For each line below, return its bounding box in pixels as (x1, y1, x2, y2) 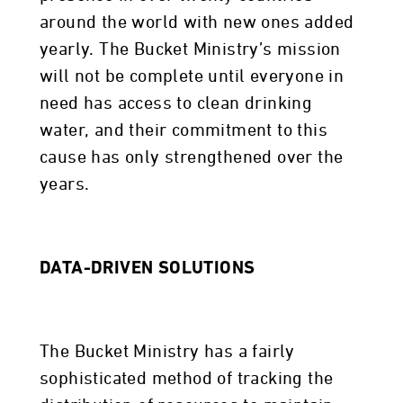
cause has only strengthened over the (40, 148, 344, 166)
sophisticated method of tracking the (40, 370, 334, 388)
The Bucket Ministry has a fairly (40, 343, 295, 361)
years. (40, 175, 94, 193)
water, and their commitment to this (40, 121, 327, 139)
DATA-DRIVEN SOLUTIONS (40, 260, 255, 278)
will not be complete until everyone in (40, 67, 345, 85)
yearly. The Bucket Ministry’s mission (40, 40, 341, 58)
